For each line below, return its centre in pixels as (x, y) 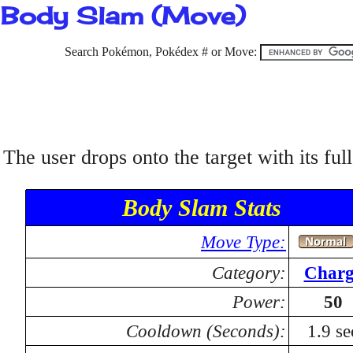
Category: (249, 273)
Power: (259, 302)
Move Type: (243, 242)
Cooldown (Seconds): (206, 331)
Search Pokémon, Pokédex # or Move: (162, 52)
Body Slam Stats (202, 208)
